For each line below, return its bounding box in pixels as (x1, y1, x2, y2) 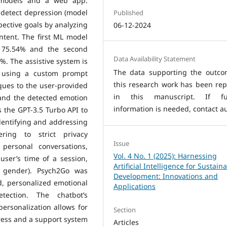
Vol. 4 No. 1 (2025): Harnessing (113, 151, 217, 161)
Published (113, 8, 144, 18)
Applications (113, 181, 156, 192)
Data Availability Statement (113, 54, 196, 64)
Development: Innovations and (113, 171, 218, 181)
